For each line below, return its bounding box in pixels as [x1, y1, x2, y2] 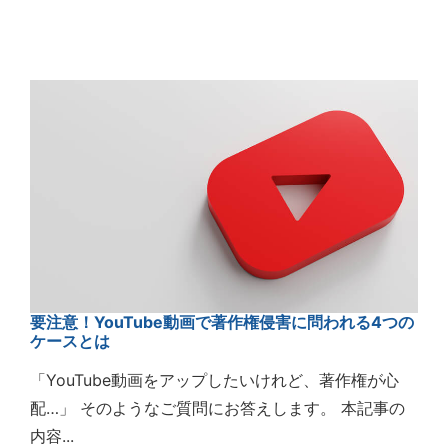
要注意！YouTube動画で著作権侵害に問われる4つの [30, 311, 414, 332]
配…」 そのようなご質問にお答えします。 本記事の [30, 397, 405, 418]
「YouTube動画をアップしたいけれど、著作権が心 [30, 369, 399, 390]
